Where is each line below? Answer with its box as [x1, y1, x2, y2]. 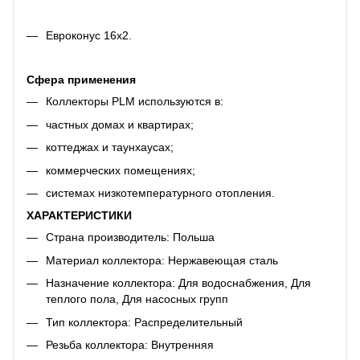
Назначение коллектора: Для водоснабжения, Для [46, 276, 311, 290]
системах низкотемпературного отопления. [46, 186, 275, 200]
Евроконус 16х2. [46, 29, 132, 43]
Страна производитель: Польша [46, 231, 215, 244]
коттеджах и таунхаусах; [46, 141, 174, 154]
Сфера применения [27, 73, 136, 87]
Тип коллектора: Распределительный [46, 315, 243, 329]
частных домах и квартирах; [46, 117, 194, 131]
